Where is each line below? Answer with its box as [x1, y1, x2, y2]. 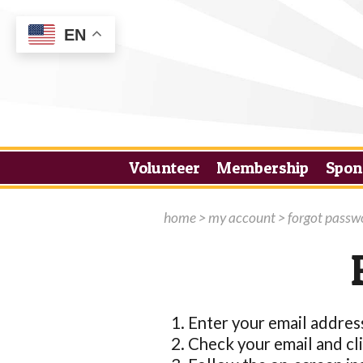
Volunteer [129, 157, 201, 178]
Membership [216, 157, 310, 178]
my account [207, 209, 275, 227]
